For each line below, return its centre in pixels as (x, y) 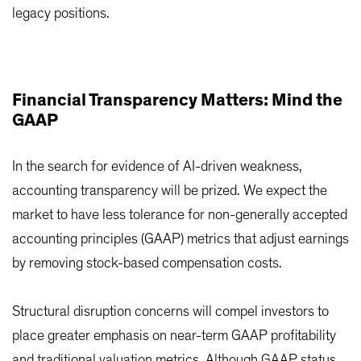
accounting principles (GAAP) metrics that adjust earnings (180, 240)
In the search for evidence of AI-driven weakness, (157, 167)
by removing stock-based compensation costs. (147, 264)
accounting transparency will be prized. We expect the (170, 191)
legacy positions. (61, 14)
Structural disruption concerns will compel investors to (170, 312)
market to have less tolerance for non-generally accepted (180, 216)
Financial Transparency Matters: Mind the (177, 100)
